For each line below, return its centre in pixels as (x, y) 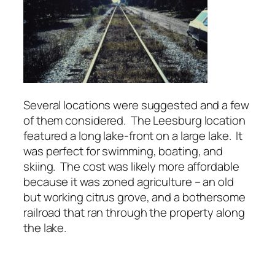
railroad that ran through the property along (134, 213)
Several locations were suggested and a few (136, 105)
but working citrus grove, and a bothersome (134, 197)
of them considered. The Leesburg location (134, 121)
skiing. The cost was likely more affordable (131, 167)
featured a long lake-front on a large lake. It (133, 136)
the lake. (45, 228)
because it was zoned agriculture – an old (129, 182)
